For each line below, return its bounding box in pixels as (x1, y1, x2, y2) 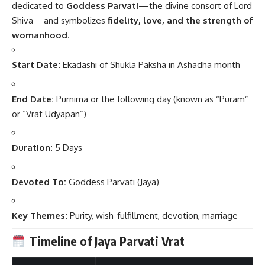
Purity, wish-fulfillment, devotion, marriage (67, 210, 238, 222)
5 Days (53, 142, 82, 154)
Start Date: (12, 59, 60, 71)
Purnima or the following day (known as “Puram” (54, 93, 248, 105)
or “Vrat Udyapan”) (12, 108, 86, 119)
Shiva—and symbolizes (12, 15, 108, 27)
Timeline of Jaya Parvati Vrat (25, 233, 185, 250)
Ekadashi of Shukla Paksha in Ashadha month (60, 59, 240, 71)
